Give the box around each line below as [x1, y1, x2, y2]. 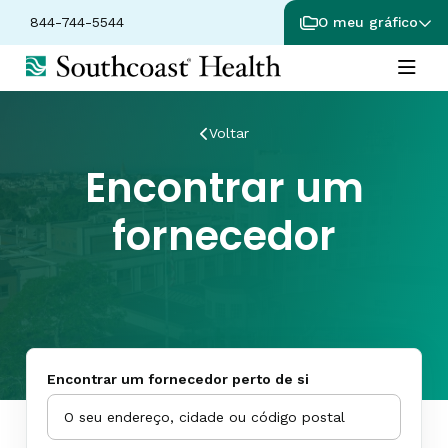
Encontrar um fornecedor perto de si [47, 371, 309, 387]
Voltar [208, 125, 249, 141]
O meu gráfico [318, 14, 418, 30]
